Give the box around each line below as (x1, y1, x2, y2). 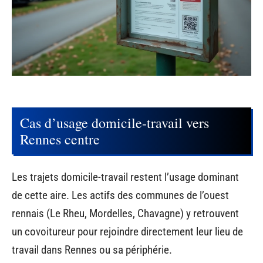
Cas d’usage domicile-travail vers (20, 113, 209, 133)
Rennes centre (20, 130, 100, 149)
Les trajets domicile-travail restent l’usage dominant (12, 170, 239, 184)
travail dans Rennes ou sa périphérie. (12, 242, 172, 257)
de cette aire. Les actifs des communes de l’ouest (12, 188, 229, 202)
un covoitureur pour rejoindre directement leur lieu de (12, 224, 243, 238)
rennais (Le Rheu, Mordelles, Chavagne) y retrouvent (12, 206, 239, 220)
